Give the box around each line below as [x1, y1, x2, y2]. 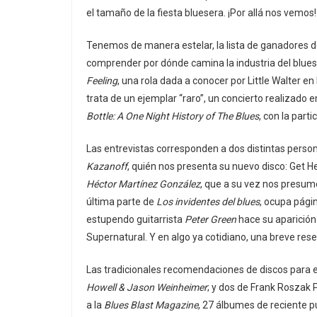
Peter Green [185, 213, 236, 225]
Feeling [86, 74, 117, 86]
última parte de [86, 195, 156, 207]
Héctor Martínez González [86, 178, 200, 190]
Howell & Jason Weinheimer [86, 281, 207, 293]
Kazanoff [86, 160, 127, 172]
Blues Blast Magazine [104, 299, 198, 311]
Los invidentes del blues [156, 195, 260, 207]
